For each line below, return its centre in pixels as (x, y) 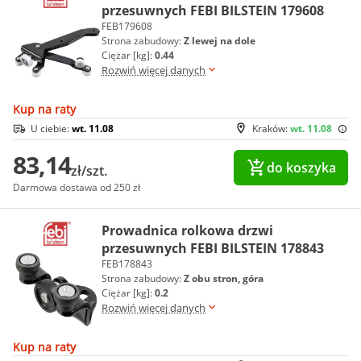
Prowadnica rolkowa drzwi (187, 230)
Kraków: (271, 129)
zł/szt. (89, 171)
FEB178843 (127, 264)
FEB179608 (127, 26)
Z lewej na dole (220, 41)
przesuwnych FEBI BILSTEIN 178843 (213, 248)
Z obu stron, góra (224, 278)
